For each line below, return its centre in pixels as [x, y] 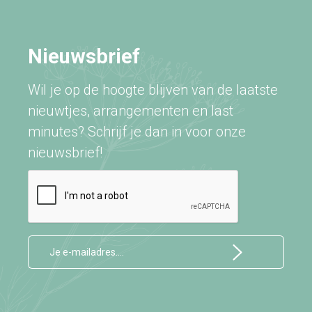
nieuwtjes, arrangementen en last [131, 111]
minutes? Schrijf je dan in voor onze [137, 132]
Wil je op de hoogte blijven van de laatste [153, 90]
